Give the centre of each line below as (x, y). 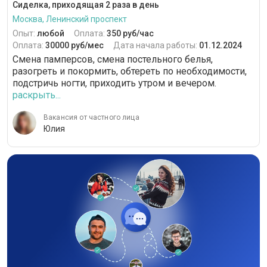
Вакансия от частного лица (91, 117)
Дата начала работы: (156, 45)
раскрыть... (37, 95)
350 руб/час (130, 33)
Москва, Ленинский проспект (70, 19)
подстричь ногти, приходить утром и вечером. (114, 83)
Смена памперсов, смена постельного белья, (113, 59)
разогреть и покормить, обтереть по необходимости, (130, 71)
